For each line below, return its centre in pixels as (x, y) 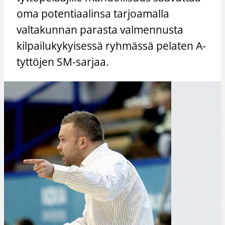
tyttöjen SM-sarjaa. (63, 62)
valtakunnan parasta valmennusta (100, 29)
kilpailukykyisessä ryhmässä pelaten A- (111, 45)
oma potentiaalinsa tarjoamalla (93, 13)
